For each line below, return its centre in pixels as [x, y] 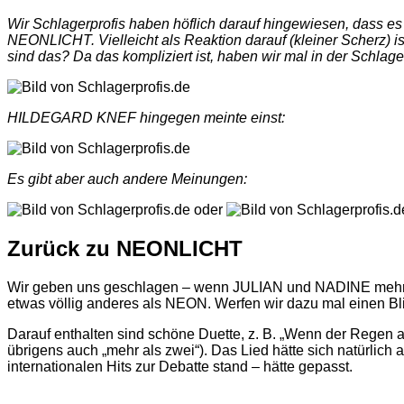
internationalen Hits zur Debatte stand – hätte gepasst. [182, 367]
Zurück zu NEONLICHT [125, 249]
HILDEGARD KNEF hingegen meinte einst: [146, 118]
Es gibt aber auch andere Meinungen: [127, 179]
